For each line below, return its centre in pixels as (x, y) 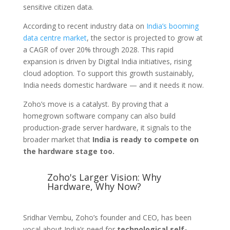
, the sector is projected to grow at (145, 37)
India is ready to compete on (145, 139)
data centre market (55, 37)
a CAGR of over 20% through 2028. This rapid (98, 49)
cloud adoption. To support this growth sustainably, (108, 73)
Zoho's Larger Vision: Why (104, 177)
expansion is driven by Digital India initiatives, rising (107, 61)
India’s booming (172, 26)
